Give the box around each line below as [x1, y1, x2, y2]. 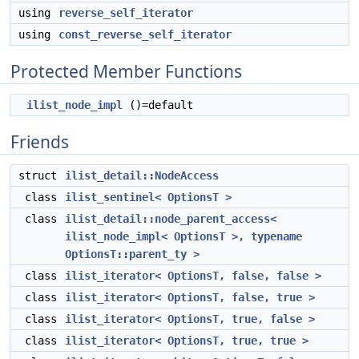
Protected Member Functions [10, 60, 242, 83]
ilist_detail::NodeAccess [65, 169, 219, 182]
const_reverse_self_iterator [58, 28, 232, 41]
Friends [10, 131, 69, 153]
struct [18, 169, 63, 182]
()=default [123, 99, 193, 111]
